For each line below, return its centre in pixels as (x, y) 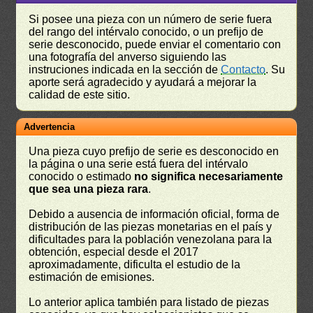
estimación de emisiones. (92, 277)
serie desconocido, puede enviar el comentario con (155, 44)
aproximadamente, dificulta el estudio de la (135, 264)
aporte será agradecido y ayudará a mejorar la (143, 82)
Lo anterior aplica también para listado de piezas (149, 302)
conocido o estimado (82, 176)
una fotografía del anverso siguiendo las (128, 57)
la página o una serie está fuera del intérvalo (139, 163)
